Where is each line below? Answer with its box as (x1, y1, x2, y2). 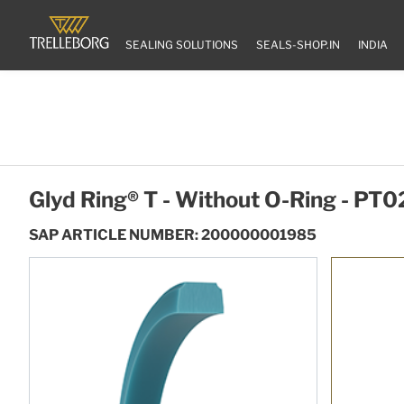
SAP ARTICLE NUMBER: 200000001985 (29, 226, 317, 243)
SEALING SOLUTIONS (125, 38, 238, 52)
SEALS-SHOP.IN (256, 38, 340, 52)
